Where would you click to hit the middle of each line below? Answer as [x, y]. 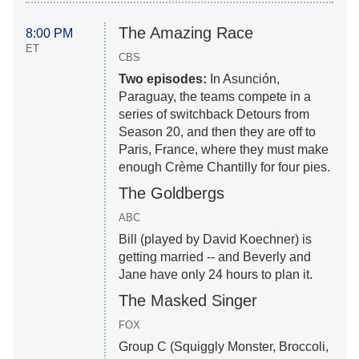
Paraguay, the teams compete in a [214, 97]
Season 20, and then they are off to [217, 132]
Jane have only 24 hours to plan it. [215, 275]
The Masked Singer [188, 301]
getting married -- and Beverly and [214, 257]
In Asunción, [243, 79]
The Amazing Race [186, 33]
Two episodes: [162, 79]
